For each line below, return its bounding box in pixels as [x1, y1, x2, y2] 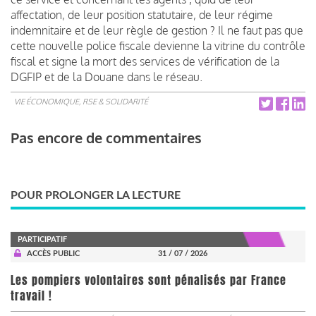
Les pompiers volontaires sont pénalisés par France [11, 272, 286, 288]
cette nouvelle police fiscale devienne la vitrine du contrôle [11, 38, 305, 53]
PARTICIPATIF [18, 235, 67, 243]
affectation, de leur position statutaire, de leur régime [11, 7, 273, 22]
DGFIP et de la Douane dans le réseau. [11, 69, 202, 84]
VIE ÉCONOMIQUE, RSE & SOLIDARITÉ [14, 96, 148, 107]
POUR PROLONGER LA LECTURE [11, 189, 181, 201]
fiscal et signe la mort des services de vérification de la [11, 54, 279, 68]
